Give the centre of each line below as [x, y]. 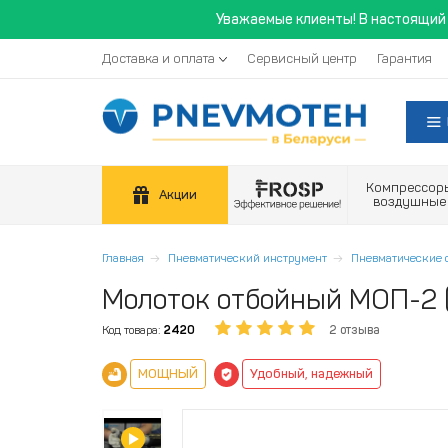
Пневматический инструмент [247, 258]
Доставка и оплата [158, 58]
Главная [123, 258]
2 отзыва [354, 330]
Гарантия [404, 58]
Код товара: [131, 330]
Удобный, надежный [311, 373]
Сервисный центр [302, 58]
